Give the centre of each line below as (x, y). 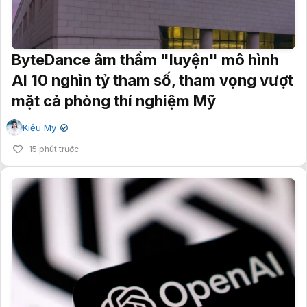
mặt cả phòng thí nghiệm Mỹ (114, 101)
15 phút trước (54, 149)
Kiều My (39, 128)
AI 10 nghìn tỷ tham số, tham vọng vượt (152, 81)
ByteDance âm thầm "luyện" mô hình (145, 60)
